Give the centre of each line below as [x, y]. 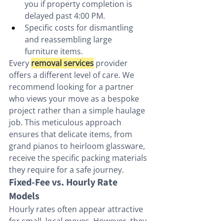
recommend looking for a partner [72, 87]
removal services [62, 63]
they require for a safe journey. [66, 170]
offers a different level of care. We [73, 75]
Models [24, 197]
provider [112, 63]
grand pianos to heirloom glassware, [78, 146]
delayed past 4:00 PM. [65, 16]
